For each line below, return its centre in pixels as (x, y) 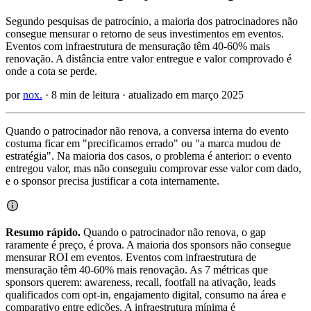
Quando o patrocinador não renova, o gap (173, 232)
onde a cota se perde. (51, 71)
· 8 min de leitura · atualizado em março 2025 (143, 94)
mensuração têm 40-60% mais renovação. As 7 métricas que (137, 269)
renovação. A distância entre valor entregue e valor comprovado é (149, 58)
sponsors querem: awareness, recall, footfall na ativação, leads (141, 282)
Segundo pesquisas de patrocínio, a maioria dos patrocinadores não (152, 21)
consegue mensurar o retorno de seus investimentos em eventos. (145, 33)
